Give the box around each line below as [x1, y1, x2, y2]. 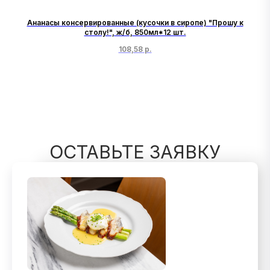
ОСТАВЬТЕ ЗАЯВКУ [49, 141, 221, 163]
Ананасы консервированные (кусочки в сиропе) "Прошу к [27, 17, 243, 27]
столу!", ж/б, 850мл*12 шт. [84, 27, 186, 37]
